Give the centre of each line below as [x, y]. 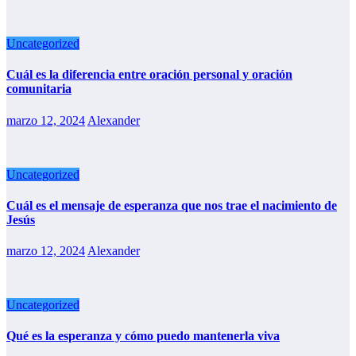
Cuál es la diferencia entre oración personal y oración [149, 75]
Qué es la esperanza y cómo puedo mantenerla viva [143, 336]
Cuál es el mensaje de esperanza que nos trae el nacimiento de [172, 205]
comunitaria [39, 89]
